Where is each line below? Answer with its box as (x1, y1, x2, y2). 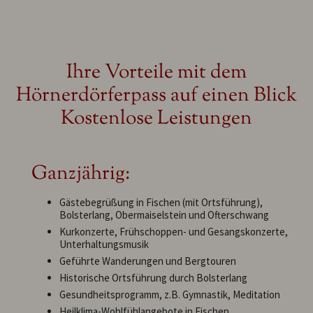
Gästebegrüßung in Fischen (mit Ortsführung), (59, 195, 263, 209)
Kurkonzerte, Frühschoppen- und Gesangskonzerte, (59, 224, 288, 238)
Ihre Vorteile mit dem (66, 59, 247, 87)
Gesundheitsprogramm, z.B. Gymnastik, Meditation (59, 287, 280, 301)
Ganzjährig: (31, 160, 130, 188)
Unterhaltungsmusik (59, 237, 149, 251)
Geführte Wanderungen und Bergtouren (59, 254, 236, 268)
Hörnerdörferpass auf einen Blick (16, 82, 297, 110)
